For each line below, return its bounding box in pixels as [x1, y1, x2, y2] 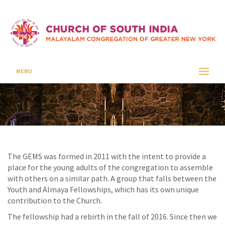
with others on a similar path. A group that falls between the [8, 173, 216, 183]
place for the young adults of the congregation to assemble [8, 162, 213, 172]
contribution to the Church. [8, 195, 102, 205]
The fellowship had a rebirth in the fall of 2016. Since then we [8, 211, 217, 221]
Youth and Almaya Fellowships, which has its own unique [8, 184, 199, 194]
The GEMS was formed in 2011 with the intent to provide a [8, 151, 206, 161]
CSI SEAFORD [75, 60, 121, 70]
